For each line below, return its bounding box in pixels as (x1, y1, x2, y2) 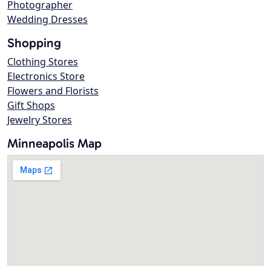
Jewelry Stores (7, 113, 72, 127)
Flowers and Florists (7, 84, 99, 98)
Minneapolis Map (7, 135, 102, 151)
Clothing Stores (7, 55, 78, 69)
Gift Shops (7, 99, 55, 113)
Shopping (7, 35, 61, 51)
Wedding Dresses (7, 13, 88, 27)
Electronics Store (7, 70, 85, 83)
